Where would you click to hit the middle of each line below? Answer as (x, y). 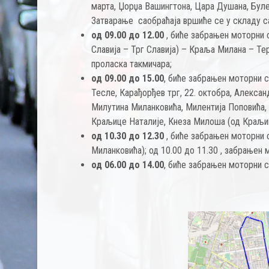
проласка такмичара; (132, 64)
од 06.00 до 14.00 (128, 165)
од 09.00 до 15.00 (128, 78)
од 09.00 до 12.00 (128, 35)
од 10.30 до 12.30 (128, 136)
